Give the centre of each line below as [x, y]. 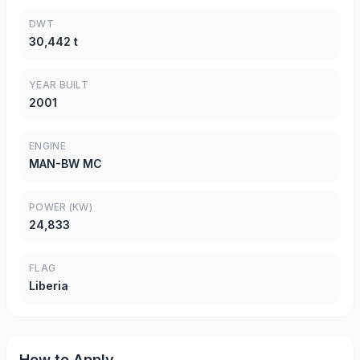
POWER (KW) [61, 207]
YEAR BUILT [59, 85]
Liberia [49, 286]
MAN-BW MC [65, 164]
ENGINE [47, 146]
